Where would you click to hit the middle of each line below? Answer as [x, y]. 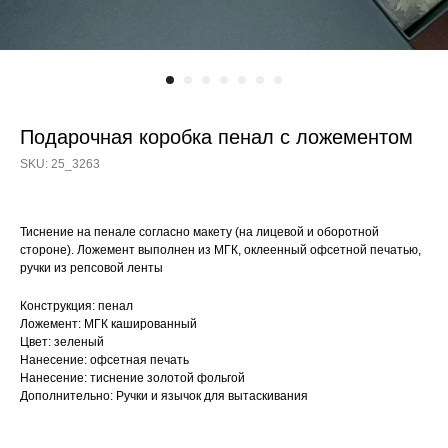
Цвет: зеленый [62, 342]
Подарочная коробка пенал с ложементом [216, 137]
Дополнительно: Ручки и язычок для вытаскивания [164, 396]
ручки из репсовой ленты [91, 268]
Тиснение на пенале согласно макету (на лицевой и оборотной [199, 232]
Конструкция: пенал [76, 306]
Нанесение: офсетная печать [104, 360]
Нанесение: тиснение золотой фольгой [132, 378]
